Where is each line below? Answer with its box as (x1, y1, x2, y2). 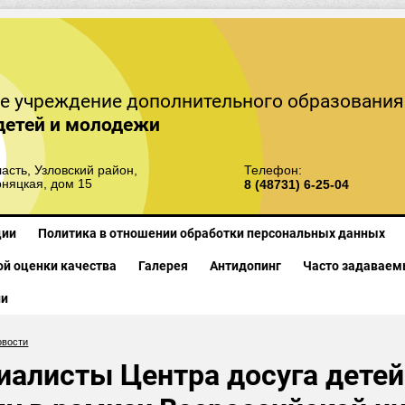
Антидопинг (209, 259, 281, 273)
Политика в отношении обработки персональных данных (37, 226, 385, 240)
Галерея (137, 259, 188, 273)
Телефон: (244, 164, 302, 178)
